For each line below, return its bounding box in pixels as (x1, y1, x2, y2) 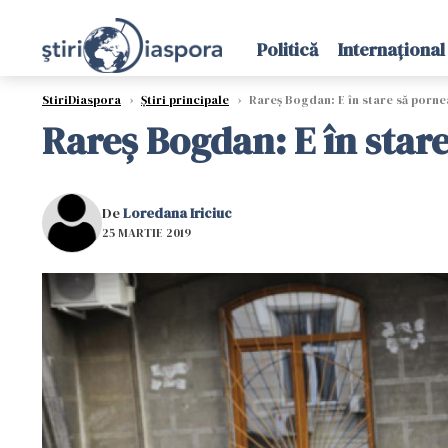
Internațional (337, 37, 445, 62)
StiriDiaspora (42, 92, 121, 108)
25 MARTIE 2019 (102, 224, 191, 241)
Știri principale (141, 92, 229, 108)
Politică (256, 37, 318, 62)
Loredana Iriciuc (123, 202, 232, 223)
